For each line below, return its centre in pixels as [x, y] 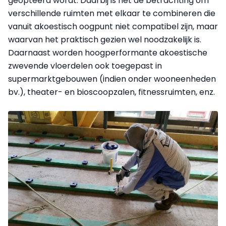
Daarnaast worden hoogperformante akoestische [108, 52]
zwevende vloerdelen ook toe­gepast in [85, 66]
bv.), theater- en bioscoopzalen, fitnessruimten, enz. [111, 92]
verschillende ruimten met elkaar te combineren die [112, 13]
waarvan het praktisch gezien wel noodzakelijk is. [105, 39]
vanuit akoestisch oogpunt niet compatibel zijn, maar [113, 26]
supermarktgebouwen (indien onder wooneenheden [112, 79]
